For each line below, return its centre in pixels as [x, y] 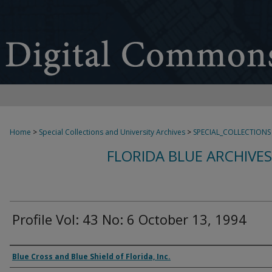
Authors [33, 256]
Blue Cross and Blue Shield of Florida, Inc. [91, 257]
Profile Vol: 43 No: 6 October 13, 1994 [129, 219]
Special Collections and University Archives [112, 132]
